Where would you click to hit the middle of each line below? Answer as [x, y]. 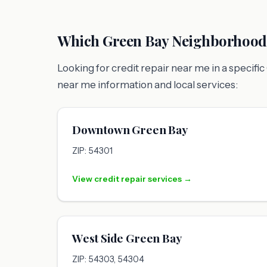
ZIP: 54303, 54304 [108, 260]
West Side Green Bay [127, 238]
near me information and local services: [148, 85]
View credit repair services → [132, 179]
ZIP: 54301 [92, 151]
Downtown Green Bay [130, 130]
